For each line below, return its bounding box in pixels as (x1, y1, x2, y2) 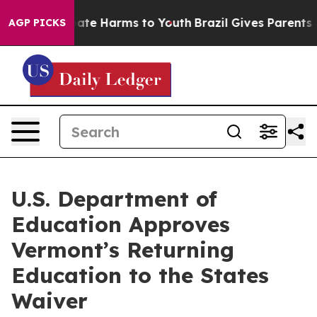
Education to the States (11, 262, 269, 289)
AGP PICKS (8, 16, 66, 29)
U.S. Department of (11, 185, 217, 212)
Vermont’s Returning (11, 236, 234, 263)
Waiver (11, 287, 88, 314)
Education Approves (11, 211, 230, 238)
